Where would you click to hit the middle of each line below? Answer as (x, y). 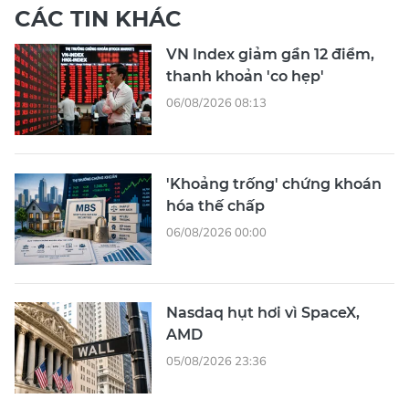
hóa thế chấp (215, 205)
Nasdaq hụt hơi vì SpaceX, (263, 312)
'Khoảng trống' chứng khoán (274, 184)
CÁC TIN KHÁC (98, 18)
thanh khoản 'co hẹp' (245, 76)
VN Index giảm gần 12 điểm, (270, 54)
